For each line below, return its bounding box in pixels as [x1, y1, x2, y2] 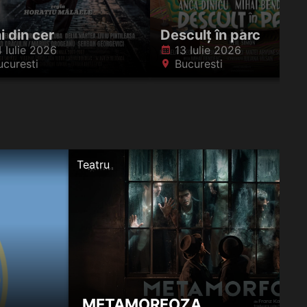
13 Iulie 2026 [175, 43, 242, 58]
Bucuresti [175, 57, 223, 71]
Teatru [76, 158, 110, 172]
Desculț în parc [160, 27, 261, 44]
